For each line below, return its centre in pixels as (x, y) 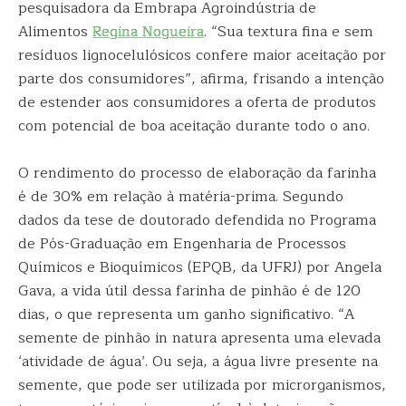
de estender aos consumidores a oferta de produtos (197, 102)
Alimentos (55, 32)
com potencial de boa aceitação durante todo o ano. (196, 126)
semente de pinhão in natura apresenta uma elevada (199, 338)
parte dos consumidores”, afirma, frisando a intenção (201, 79)
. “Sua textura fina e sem (289, 32)
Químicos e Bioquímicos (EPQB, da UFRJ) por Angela (200, 267)
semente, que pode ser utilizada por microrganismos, (202, 385)
